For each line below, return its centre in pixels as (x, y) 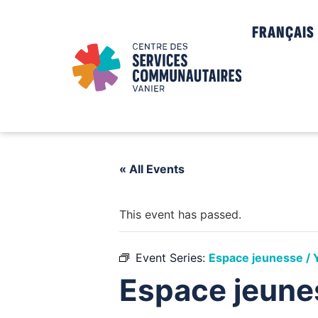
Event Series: (172, 258)
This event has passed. (180, 214)
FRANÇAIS (283, 32)
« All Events (152, 169)
